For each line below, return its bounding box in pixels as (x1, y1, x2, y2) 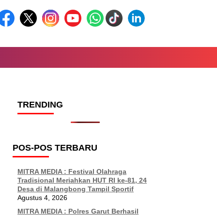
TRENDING (17, 100, 63, 109)
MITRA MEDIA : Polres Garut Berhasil (17, 207, 139, 215)
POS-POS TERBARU (13, 143, 97, 153)
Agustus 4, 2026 (17, 194, 67, 201)
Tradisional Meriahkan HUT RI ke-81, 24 (17, 176, 147, 184)
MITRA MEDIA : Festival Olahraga (17, 168, 126, 175)
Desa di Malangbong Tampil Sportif (17, 185, 134, 193)
